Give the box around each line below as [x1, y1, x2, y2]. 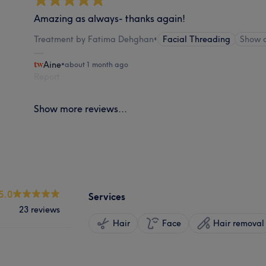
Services [88, 190, 125, 202]
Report [34, 71, 61, 82]
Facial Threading [163, 33, 231, 45]
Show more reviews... [34, 102, 128, 115]
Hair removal [213, 217, 264, 229]
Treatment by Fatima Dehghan [34, 33, 154, 45]
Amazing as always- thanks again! [34, 12, 186, 24]
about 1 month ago [65, 59, 129, 69]
